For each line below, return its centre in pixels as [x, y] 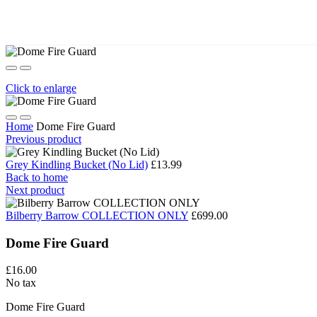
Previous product [44, 139]
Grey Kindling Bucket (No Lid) [77, 164]
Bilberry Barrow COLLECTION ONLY [97, 215]
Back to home [37, 177]
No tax [21, 283]
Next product [35, 190]
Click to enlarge [41, 88]
